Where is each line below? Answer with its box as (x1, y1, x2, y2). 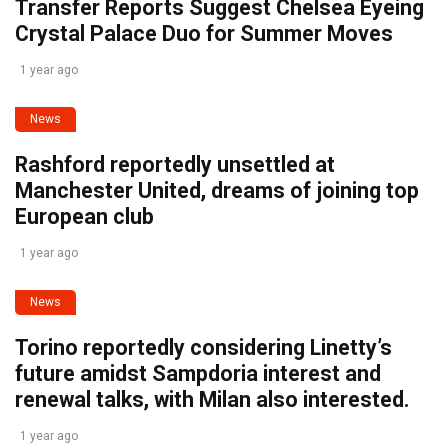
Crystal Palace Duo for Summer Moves (15, 21, 393, 47)
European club (15, 204, 154, 230)
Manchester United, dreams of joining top (15, 178, 419, 204)
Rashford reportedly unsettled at (15, 152, 335, 178)
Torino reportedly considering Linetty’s (15, 335, 392, 361)
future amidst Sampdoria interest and (15, 361, 381, 387)
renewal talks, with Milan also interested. (15, 387, 409, 413)
